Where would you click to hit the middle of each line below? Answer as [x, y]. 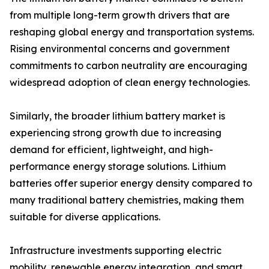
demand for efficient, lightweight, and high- [111, 150]
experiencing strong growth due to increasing [116, 133]
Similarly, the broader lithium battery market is [117, 116]
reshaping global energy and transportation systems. [132, 32]
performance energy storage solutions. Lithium [118, 167]
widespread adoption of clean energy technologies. [130, 83]
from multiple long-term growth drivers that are [120, 15]
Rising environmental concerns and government [120, 49]
